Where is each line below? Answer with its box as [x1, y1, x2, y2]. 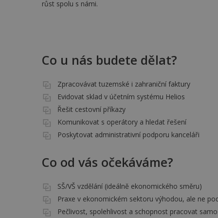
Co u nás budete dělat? [42, 51, 177, 68]
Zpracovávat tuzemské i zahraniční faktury [57, 79, 190, 89]
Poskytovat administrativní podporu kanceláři [57, 129, 200, 139]
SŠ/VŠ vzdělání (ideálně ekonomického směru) [57, 182, 202, 191]
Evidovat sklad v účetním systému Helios [57, 91, 185, 101]
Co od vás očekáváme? [42, 154, 173, 171]
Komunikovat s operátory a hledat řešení [57, 117, 186, 127]
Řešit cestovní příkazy [57, 104, 126, 114]
